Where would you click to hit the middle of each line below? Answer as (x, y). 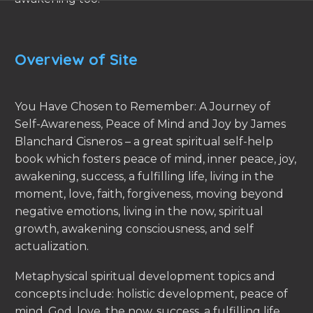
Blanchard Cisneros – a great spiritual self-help (144, 142)
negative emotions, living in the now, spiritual (139, 212)
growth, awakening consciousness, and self (134, 229)
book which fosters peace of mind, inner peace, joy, (155, 159)
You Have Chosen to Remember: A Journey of (143, 107)
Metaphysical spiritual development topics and (145, 276)
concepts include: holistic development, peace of (151, 293)
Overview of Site (76, 60)
